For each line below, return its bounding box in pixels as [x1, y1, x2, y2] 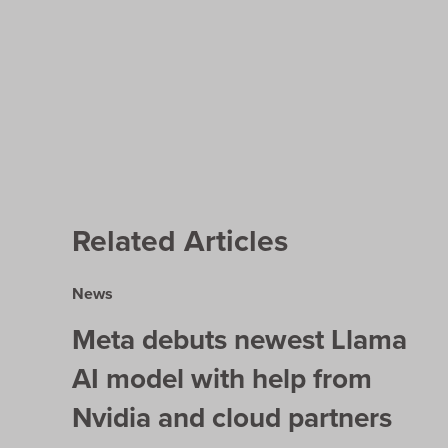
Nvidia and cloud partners [72, 396, 392, 438]
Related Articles [72, 218, 288, 263]
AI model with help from [72, 357, 372, 399]
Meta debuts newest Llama [72, 318, 407, 360]
